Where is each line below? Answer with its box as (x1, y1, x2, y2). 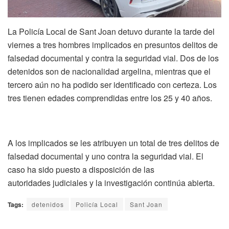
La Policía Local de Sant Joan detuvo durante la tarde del (8, 25, 215, 37)
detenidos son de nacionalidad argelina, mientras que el (8, 65, 211, 77)
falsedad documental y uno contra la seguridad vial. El (8, 150, 203, 162)
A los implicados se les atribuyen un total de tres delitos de (8, 136, 219, 149)
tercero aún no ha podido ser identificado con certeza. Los (8, 78, 217, 90)
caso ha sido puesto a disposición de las (8, 163, 154, 175)
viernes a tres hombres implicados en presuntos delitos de (8, 38, 218, 51)
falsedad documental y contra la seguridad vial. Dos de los (8, 52, 219, 64)
